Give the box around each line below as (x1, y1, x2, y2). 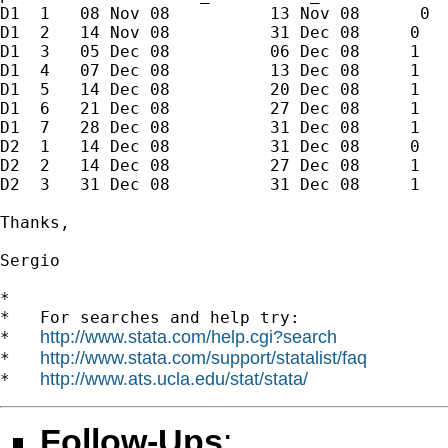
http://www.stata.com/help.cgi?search (40, 326, 337, 347)
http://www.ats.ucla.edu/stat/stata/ (40, 368, 308, 389)
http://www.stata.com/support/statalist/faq (40, 347, 367, 368)
